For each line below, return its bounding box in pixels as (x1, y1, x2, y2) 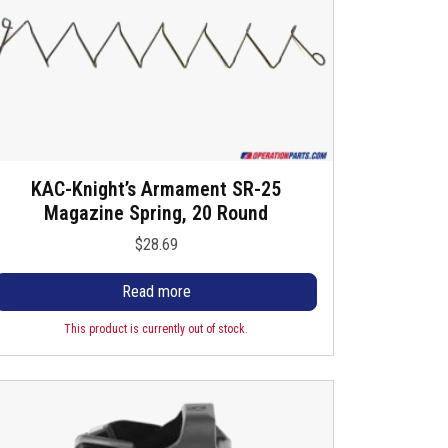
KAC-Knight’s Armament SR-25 (31, 177, 281, 201)
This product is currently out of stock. (64, 322, 248, 337)
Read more (121, 282, 191, 301)
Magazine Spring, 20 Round (44, 201, 268, 225)
